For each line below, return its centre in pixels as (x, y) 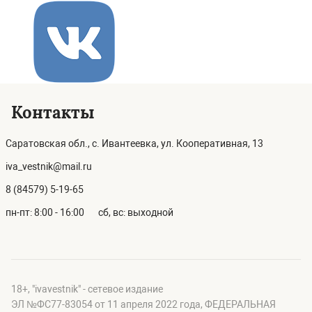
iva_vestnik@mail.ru (49, 166)
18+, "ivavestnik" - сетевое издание (87, 289)
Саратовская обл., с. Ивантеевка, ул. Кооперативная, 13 (134, 143)
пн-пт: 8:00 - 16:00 (45, 212)
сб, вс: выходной (136, 212)
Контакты (53, 112)
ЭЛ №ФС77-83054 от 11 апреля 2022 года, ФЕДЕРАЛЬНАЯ (143, 304)
